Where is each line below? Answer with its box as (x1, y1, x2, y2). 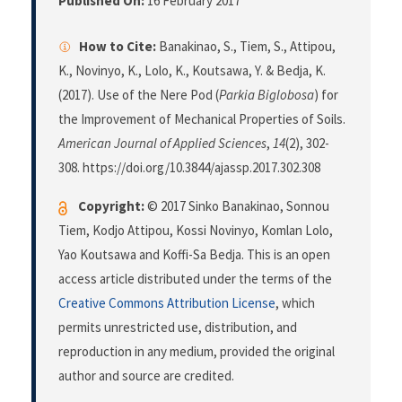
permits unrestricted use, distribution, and (58, 319, 297, 336)
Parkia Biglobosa (219, 86, 314, 104)
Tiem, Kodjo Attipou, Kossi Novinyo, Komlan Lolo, (58, 222, 333, 240)
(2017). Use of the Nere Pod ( (58, 86, 219, 104)
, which (275, 294, 315, 312)
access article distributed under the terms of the (58, 270, 332, 288)
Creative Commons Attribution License (58, 294, 275, 312)
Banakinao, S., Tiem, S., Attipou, (156, 38, 336, 56)
